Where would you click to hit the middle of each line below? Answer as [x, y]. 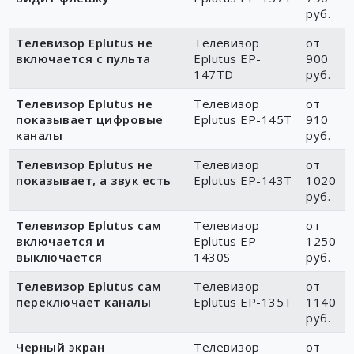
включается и [60, 241]
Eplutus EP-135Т [243, 302]
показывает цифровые [90, 120]
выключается [59, 257]
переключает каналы [83, 302]
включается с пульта [83, 59]
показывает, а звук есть [94, 181]
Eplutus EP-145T [243, 120]
